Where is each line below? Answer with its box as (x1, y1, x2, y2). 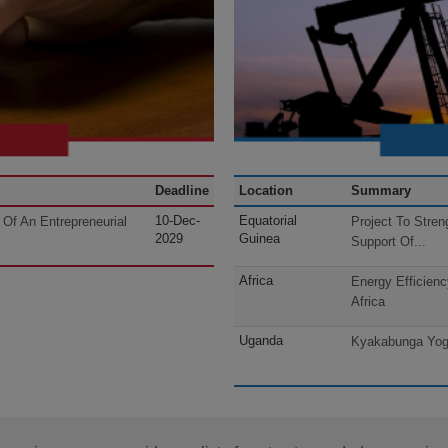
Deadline (155, 183, 209, 199)
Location (239, 183, 293, 199)
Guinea (239, 231, 280, 247)
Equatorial (239, 213, 297, 229)
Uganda (239, 333, 283, 349)
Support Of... (351, 234, 426, 250)
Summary (351, 183, 411, 199)
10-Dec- (155, 213, 200, 229)
